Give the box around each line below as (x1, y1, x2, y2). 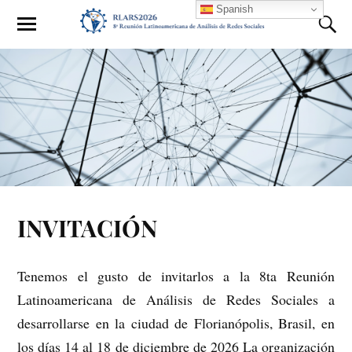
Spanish (213, 2, 254, 15)
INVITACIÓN (17, 211, 158, 243)
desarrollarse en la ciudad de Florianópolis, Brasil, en (17, 313, 335, 333)
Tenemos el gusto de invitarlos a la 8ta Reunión (17, 266, 335, 286)
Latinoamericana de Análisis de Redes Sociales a (17, 290, 335, 310)
